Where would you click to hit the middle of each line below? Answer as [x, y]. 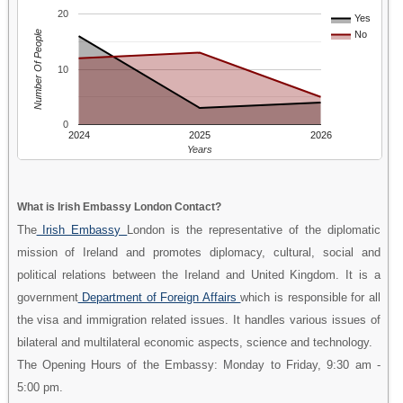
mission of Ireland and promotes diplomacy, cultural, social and [198, 252]
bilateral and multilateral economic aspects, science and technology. [194, 342]
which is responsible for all [310, 297]
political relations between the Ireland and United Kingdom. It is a [198, 274]
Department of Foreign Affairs [159, 297]
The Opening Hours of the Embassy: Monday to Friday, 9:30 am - [198, 364]
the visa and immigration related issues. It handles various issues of [198, 319]
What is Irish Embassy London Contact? [119, 206]
